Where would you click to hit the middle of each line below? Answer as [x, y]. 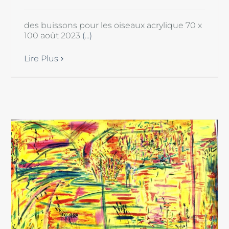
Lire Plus [41, 58]
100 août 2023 [53, 35]
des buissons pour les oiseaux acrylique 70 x [113, 25]
